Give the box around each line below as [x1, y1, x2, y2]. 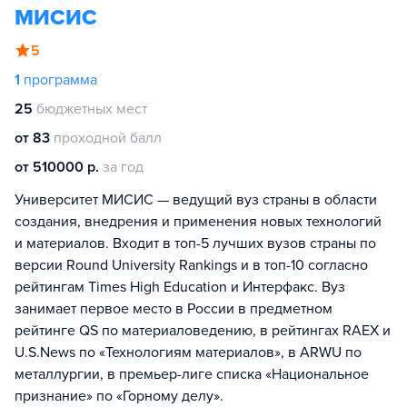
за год [103, 158, 144, 176]
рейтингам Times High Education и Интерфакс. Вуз [15, 278, 345, 296]
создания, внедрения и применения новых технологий [15, 213, 382, 231]
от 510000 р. [15, 158, 99, 176]
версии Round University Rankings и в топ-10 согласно [15, 256, 368, 274]
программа [24, 71, 97, 89]
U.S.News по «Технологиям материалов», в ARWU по [15, 343, 362, 362]
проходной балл [54, 129, 162, 147]
